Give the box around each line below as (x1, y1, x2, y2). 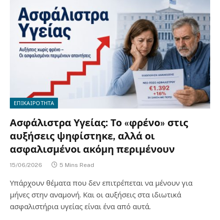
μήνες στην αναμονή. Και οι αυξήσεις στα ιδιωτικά (10, 190, 181, 199)
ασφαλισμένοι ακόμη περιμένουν (10, 143, 175, 155)
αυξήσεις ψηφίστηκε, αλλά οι (10, 130, 155, 142)
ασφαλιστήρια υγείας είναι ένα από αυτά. (10, 202, 151, 211)
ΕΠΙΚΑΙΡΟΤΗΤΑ (14, 100, 54, 106)
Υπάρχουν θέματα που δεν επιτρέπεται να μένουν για (10, 178, 192, 187)
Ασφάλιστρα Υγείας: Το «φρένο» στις (10, 116, 188, 129)
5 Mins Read (59, 161, 94, 168)
